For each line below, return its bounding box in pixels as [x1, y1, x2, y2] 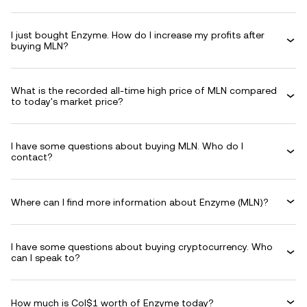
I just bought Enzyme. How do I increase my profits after [11, 29, 265, 40]
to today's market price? [11, 96, 123, 107]
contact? [11, 151, 53, 162]
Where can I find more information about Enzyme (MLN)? [11, 196, 269, 208]
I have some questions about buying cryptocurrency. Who [11, 241, 273, 252]
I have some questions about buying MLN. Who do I [11, 140, 243, 151]
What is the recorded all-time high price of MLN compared [11, 85, 277, 96]
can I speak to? [11, 252, 80, 263]
